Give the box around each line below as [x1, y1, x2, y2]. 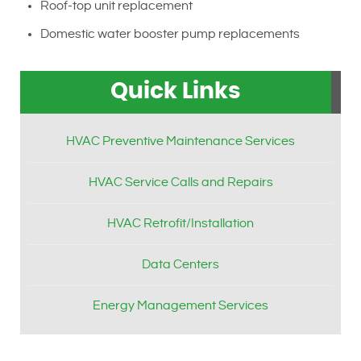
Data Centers [142, 258, 219, 272]
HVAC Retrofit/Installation [107, 217, 254, 231]
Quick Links [110, 81, 241, 104]
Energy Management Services [93, 299, 268, 313]
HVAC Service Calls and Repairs [88, 176, 273, 190]
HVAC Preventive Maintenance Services [66, 135, 295, 149]
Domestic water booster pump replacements [40, 27, 300, 42]
